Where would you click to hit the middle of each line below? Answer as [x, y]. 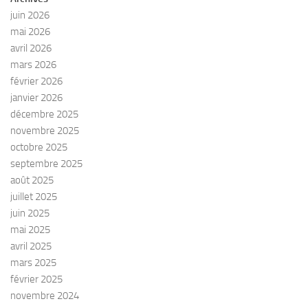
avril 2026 [31, 48]
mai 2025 [30, 230]
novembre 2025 [45, 131]
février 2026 [36, 81]
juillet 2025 [34, 197]
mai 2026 [30, 32]
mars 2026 [33, 65]
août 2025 [32, 180]
